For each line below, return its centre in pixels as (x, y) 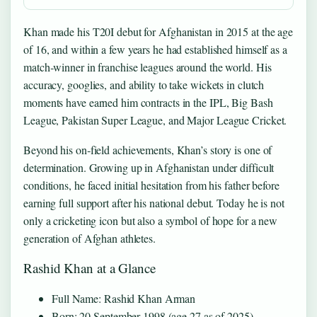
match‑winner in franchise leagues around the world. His (148, 67)
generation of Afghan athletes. (90, 238)
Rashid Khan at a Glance (90, 268)
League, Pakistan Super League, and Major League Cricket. (155, 120)
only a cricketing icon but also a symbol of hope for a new (151, 220)
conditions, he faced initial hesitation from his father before (151, 185)
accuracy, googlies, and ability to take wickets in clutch (144, 85)
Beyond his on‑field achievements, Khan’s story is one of (148, 150)
